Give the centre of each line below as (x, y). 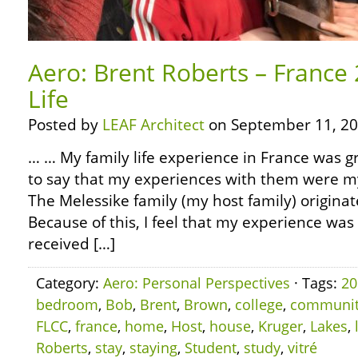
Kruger (280, 326)
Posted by (65, 125)
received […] (72, 244)
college (259, 304)
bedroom (67, 304)
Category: (70, 283)
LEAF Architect (153, 125)
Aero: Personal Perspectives (197, 283)
